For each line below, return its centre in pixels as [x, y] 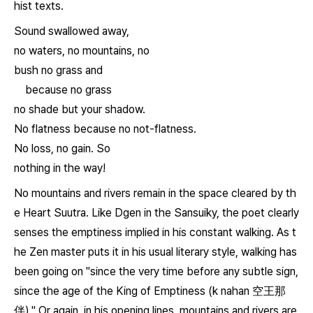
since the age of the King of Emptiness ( [113, 291]
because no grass [68, 90]
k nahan [231, 291]
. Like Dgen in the [130, 213]
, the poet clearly [258, 213]
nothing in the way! [60, 168]
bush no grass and [58, 70]
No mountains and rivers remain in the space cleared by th [155, 193]
